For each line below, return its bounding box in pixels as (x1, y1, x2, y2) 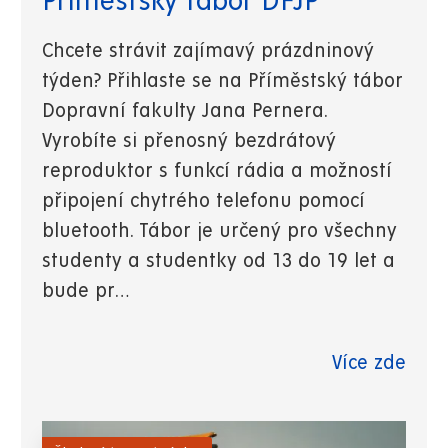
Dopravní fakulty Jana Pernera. (42, 100, 327, 122)
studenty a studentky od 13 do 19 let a (42, 250, 395, 272)
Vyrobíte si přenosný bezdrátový (42, 130, 336, 152)
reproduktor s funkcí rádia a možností (42, 160, 392, 182)
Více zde (332, 352, 406, 374)
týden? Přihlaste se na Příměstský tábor (42, 70, 403, 92)
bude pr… (42, 280, 129, 302)
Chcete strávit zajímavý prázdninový (42, 40, 374, 62)
